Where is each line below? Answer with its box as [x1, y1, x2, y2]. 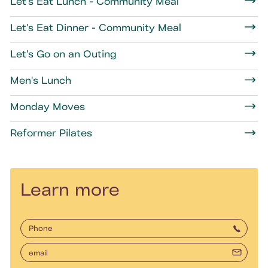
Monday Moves [10, 100, 85, 112]
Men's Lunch [10, 74, 71, 86]
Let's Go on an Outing [10, 47, 117, 59]
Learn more [20, 179, 120, 199]
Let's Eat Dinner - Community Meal [10, 21, 181, 33]
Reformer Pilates [10, 127, 92, 139]
